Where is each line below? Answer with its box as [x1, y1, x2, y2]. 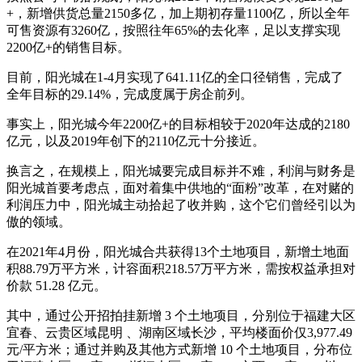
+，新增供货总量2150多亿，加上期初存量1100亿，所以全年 [6, 6, 350, 21]
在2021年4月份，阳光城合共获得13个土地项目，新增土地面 [6, 245, 349, 259]
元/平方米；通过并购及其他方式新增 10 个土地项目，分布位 [6, 343, 352, 357]
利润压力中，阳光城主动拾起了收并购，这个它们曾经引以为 [6, 198, 356, 213]
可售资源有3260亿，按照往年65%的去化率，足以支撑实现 [6, 23, 340, 38]
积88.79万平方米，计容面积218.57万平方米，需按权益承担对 [6, 262, 356, 276]
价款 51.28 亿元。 [6, 279, 107, 293]
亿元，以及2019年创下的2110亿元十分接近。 [6, 134, 265, 149]
